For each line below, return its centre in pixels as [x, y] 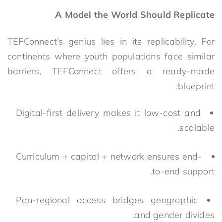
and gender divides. [174, 215]
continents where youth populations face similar [111, 56]
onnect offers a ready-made [144, 71]
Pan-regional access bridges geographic [107, 200]
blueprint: [196, 86]
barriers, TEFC [41, 71]
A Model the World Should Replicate [135, 14]
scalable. [197, 127]
